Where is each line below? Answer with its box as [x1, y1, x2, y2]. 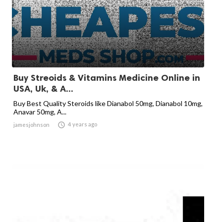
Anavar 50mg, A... [13, 108, 66, 116]
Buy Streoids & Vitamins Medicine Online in [13, 72, 200, 83]
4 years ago [68, 121, 97, 127]
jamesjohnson [13, 121, 50, 128]
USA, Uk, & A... [13, 83, 73, 94]
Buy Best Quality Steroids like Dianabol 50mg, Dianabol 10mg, [13, 99, 203, 108]
